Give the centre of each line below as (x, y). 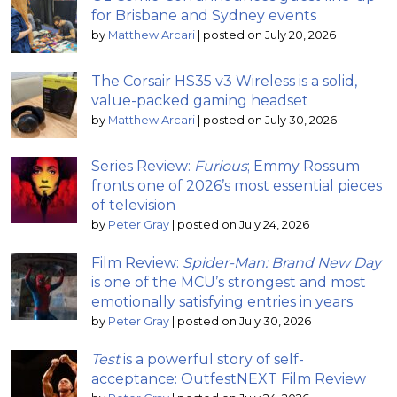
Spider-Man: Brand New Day (282, 263)
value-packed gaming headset (200, 101)
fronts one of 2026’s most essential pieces (237, 186)
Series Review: (143, 167)
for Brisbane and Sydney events (204, 16)
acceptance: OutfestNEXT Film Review (229, 379)
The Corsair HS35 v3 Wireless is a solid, (224, 82)
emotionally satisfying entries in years (222, 302)
